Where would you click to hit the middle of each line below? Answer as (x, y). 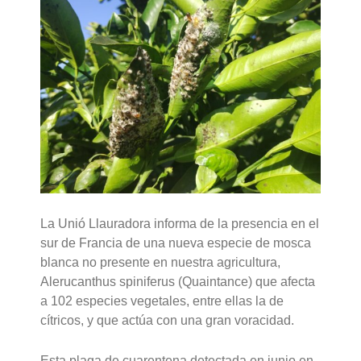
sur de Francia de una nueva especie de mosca (176, 243)
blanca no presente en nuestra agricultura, (161, 263)
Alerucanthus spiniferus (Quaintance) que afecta (178, 282)
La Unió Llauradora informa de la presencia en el (180, 224)
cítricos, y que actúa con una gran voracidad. (168, 321)
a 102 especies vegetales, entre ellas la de (162, 301)
